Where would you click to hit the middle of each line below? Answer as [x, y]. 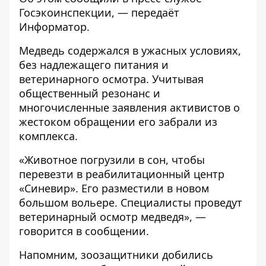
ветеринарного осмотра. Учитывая [111, 79]
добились [188, 255]
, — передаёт [145, 12]
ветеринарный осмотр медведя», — [113, 217]
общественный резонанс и [90, 93]
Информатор [53, 27]
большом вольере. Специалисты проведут [131, 202]
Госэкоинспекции [65, 12]
